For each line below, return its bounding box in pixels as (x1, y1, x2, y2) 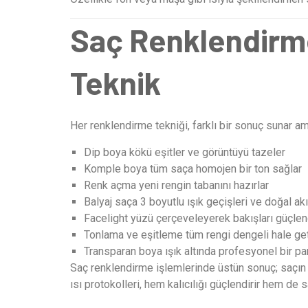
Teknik (70, 63, 161, 101)
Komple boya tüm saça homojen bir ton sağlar (84, 162, 302, 175)
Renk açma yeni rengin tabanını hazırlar (84, 179, 269, 192)
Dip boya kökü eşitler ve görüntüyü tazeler (84, 146, 285, 159)
